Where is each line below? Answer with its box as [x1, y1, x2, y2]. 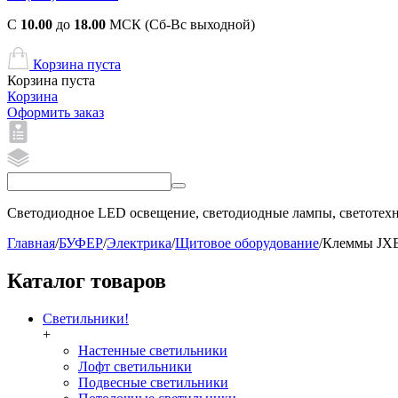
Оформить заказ [7, 105, 104, 120]
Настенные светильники [78, 342, 227, 358]
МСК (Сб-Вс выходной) [106, 17, 255, 32]
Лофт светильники [78, 358, 192, 374]
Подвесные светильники [78, 374, 228, 390]
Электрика [107, 235, 171, 251]
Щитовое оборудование [175, 235, 319, 251]
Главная [7, 235, 55, 251]
